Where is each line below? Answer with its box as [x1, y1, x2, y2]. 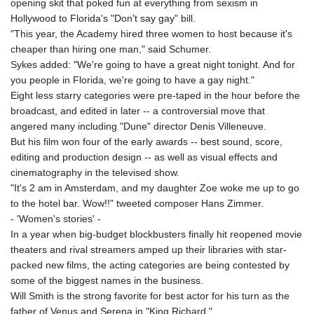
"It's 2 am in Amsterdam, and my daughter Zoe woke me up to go [11, 182, 299, 194]
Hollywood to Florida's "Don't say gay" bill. [11, 13, 196, 25]
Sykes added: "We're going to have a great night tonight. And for [11, 59, 295, 71]
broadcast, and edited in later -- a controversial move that [11, 105, 265, 117]
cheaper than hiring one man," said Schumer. [11, 43, 211, 55]
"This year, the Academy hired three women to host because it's [11, 28, 292, 40]
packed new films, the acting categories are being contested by [11, 259, 289, 271]
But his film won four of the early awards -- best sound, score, [11, 136, 282, 148]
